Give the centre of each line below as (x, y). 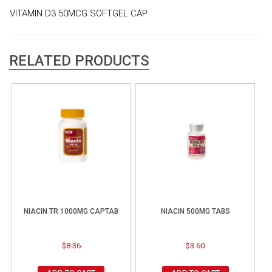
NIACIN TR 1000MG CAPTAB (71, 212)
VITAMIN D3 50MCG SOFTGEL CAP (79, 14)
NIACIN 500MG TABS (195, 212)
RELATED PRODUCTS (79, 61)
